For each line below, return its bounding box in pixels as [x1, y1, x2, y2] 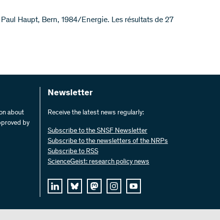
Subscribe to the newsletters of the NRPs [48, 138, 168, 145]
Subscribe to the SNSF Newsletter [48, 128, 147, 135]
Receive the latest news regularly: [48, 110, 144, 116]
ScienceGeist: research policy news [48, 159, 149, 165]
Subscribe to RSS [48, 148, 98, 155]
